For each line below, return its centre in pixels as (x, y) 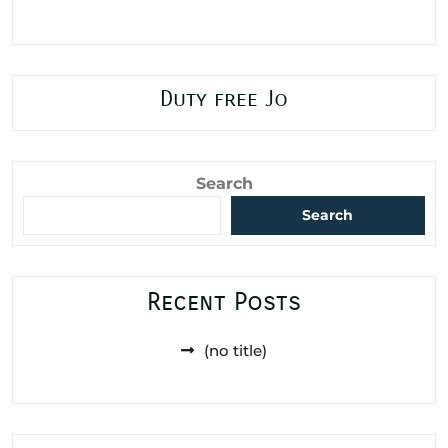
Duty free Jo (224, 98)
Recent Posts (224, 301)
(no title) (235, 350)
